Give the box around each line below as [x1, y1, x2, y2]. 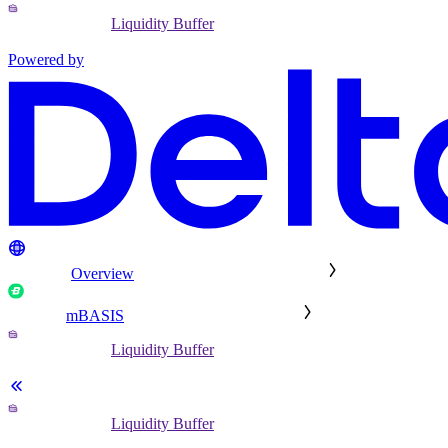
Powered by [8, 51, 84, 69]
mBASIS [66, 307, 124, 325]
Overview [71, 265, 134, 283]
